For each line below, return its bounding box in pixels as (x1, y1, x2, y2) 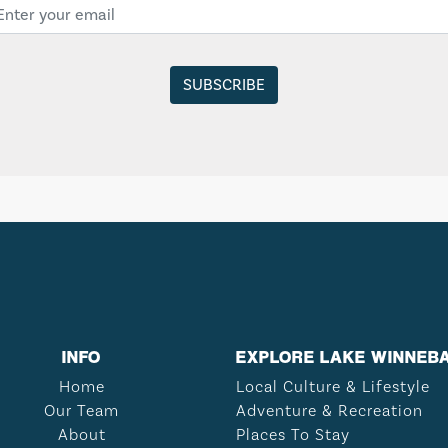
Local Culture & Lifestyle (236, 377, 430, 396)
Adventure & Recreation (236, 401, 423, 420)
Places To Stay (236, 425, 350, 444)
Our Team (44, 401, 119, 420)
